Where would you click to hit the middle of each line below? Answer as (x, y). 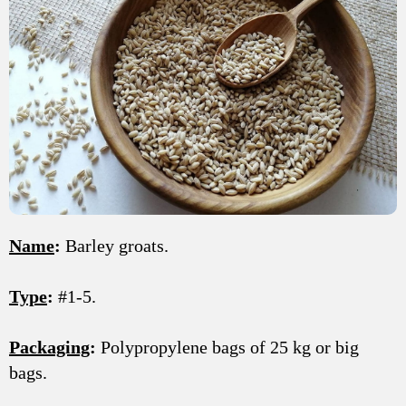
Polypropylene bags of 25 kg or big (227, 347)
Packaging (49, 347)
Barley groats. (115, 245)
